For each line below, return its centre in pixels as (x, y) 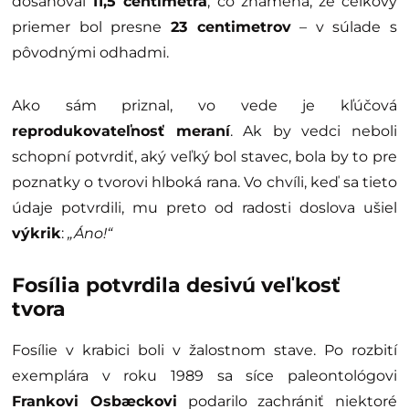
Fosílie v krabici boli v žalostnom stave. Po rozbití (204, 350)
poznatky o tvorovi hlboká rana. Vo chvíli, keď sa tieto (204, 182)
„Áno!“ (88, 233)
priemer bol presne (91, 26)
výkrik (37, 233)
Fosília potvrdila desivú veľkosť (176, 285)
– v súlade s (344, 26)
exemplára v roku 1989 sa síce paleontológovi (204, 375)
